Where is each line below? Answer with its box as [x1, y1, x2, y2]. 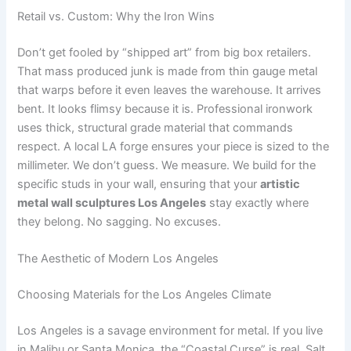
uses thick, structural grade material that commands [17, 120, 294, 135]
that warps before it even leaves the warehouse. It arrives [17, 82, 322, 97]
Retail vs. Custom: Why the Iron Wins [17, 9, 215, 24]
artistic [260, 176, 301, 191]
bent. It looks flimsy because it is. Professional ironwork [17, 101, 313, 116]
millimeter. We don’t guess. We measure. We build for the [17, 157, 317, 172]
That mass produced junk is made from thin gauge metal [17, 63, 318, 78]
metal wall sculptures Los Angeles [17, 195, 207, 210]
